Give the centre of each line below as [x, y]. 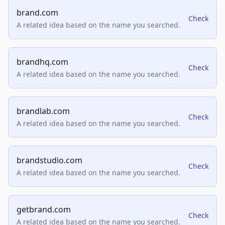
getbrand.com [44, 209]
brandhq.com [42, 62]
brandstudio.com [49, 160]
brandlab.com [43, 111]
